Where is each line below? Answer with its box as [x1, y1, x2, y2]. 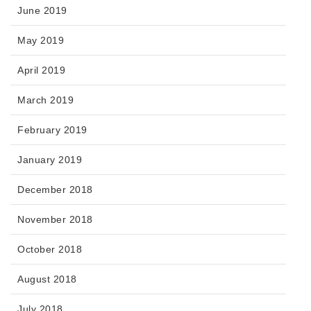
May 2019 [17, 35, 64, 47]
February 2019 [17, 124, 87, 136]
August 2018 [17, 274, 77, 285]
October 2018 [17, 244, 82, 255]
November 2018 [17, 214, 93, 226]
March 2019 [17, 94, 74, 106]
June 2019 [17, 5, 67, 17]
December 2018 [17, 184, 93, 196]
